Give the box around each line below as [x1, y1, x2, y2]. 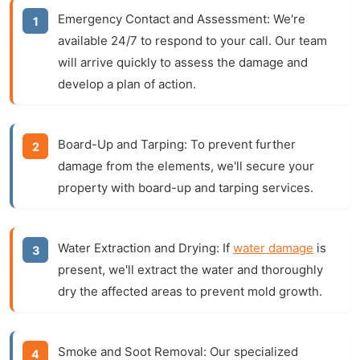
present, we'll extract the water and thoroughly [58, 262, 323, 277]
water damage [233, 240, 313, 256]
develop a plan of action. [58, 76, 196, 92]
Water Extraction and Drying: [58, 240, 219, 256]
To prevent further [187, 137, 296, 152]
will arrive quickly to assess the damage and [58, 55, 308, 70]
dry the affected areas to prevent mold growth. [58, 284, 322, 299]
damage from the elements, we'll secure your [58, 158, 314, 174]
